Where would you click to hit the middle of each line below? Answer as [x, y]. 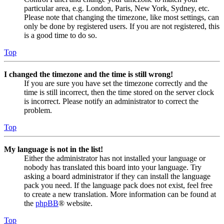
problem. [38, 110]
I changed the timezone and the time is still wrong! [88, 74]
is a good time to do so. [60, 35]
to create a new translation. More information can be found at [120, 194]
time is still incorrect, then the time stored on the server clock [119, 92]
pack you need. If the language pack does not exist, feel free [118, 185]
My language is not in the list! [53, 149]
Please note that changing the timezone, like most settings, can [121, 17]
